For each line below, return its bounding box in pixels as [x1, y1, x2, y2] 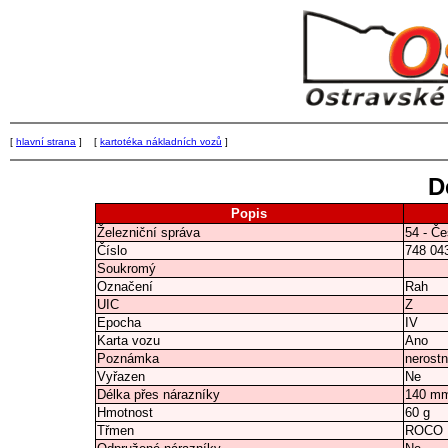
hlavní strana [16, 136, 76, 147]
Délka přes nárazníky [97, 387, 220, 402]
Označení [97, 279, 153, 294]
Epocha [97, 315, 141, 330]
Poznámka [97, 351, 159, 366]
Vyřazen [97, 369, 145, 384]
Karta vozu [97, 333, 160, 348]
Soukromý [97, 261, 156, 276]
